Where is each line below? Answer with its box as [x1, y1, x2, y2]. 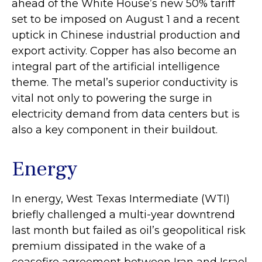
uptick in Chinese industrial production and [12, 29, 240, 42]
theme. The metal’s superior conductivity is [12, 76, 238, 89]
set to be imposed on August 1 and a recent [12, 13, 240, 26]
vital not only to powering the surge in [12, 92, 212, 105]
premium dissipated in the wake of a [12, 240, 206, 253]
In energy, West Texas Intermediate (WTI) [12, 192, 230, 206]
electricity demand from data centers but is [12, 108, 240, 121]
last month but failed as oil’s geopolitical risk [12, 224, 246, 237]
